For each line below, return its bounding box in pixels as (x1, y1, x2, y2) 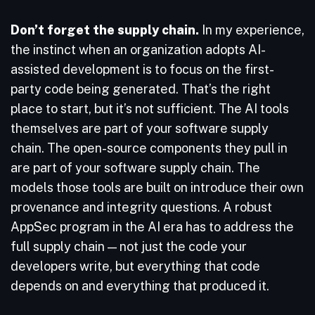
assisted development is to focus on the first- (11, 62, 274, 77)
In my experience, (199, 22, 304, 37)
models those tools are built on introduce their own (11, 180, 304, 195)
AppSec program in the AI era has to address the (11, 219, 294, 234)
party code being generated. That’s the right (11, 82, 271, 96)
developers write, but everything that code (11, 259, 260, 274)
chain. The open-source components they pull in (11, 141, 288, 155)
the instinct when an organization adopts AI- (11, 42, 266, 57)
